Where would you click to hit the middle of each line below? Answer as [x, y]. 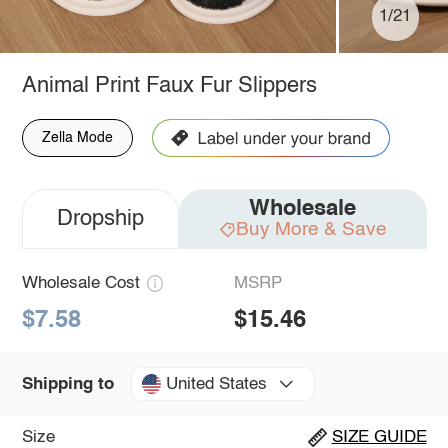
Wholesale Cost [80, 283]
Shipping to [67, 384]
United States [216, 384]
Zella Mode [77, 137]
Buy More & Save [311, 229]
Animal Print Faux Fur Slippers [169, 85]
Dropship [100, 218]
